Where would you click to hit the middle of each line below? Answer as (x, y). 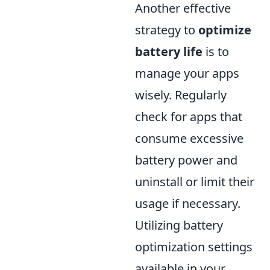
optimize (225, 30)
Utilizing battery (179, 225)
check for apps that (189, 117)
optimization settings (194, 247)
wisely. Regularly (181, 95)
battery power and (186, 160)
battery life (169, 52)
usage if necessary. (188, 203)
